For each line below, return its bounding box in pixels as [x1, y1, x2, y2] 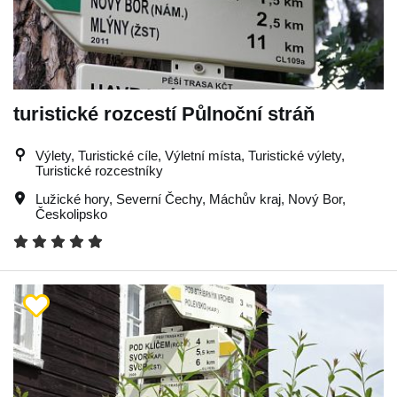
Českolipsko [35, 206, 107, 222]
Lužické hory [35, 191, 109, 206]
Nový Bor [288, 191, 342, 206]
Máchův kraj [209, 191, 281, 206]
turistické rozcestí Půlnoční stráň [13, 103, 315, 125]
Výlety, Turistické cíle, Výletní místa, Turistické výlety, [35, 148, 345, 163]
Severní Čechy [116, 191, 202, 206]
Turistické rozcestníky [35, 163, 163, 178]
